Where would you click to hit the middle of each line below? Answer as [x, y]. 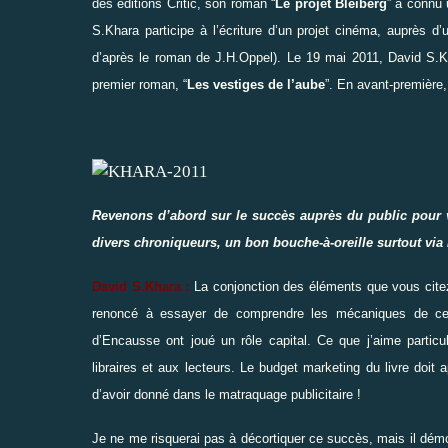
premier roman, [137, 84]
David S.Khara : [141, 286]
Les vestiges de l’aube [256, 84]
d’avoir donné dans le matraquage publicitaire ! [226, 394]
